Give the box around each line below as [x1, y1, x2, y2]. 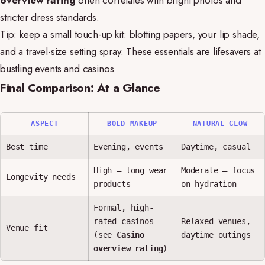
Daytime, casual [181, 142, 251, 151]
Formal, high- [93, 203, 154, 212]
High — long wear [93, 166, 168, 175]
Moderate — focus [181, 166, 256, 175]
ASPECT [31, 119, 59, 128]
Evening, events [93, 142, 163, 151]
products [93, 179, 131, 189]
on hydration [181, 179, 237, 189]
